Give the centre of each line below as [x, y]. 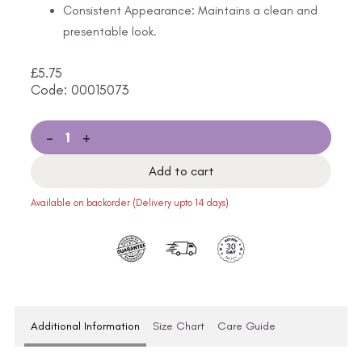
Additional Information [85, 326]
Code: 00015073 [80, 89]
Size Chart [179, 326]
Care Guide [246, 326]
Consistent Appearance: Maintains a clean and [190, 10]
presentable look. [110, 31]
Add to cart [181, 171]
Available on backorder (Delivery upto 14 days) [130, 202]
